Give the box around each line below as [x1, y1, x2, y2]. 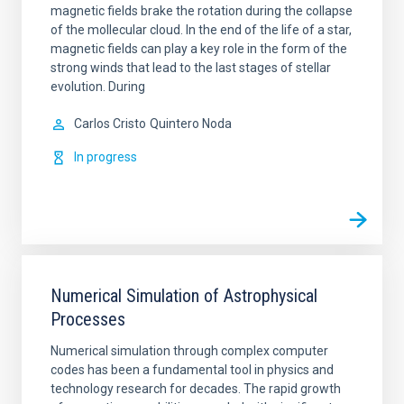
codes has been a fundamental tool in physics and [50, 363, 334, 377]
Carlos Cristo [74, 116, 146, 131]
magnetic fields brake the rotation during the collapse [50, 4, 353, 18]
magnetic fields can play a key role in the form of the [50, 41, 347, 56]
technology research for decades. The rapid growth [50, 381, 341, 396]
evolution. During [50, 79, 145, 94]
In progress [74, 150, 137, 164]
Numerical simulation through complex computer [50, 344, 328, 358]
